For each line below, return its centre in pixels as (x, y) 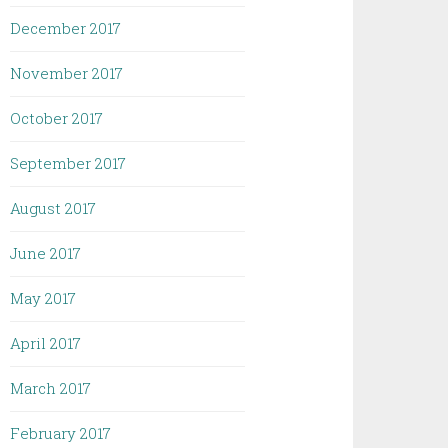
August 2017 (53, 208)
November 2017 (67, 73)
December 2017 (66, 28)
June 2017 (46, 253)
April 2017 (46, 343)
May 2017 (43, 298)
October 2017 (57, 118)
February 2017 (61, 433)
